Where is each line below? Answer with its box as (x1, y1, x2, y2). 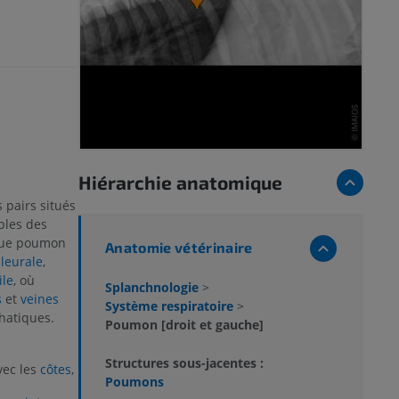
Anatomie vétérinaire (105, 238, 253, 256)
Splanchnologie (105, 278, 202, 296)
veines (20, 289, 59, 307)
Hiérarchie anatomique (78, 170, 282, 193)
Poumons (105, 372, 164, 390)
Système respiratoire (105, 297, 237, 314)
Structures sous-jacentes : (105, 354, 264, 371)
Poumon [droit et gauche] (105, 315, 264, 333)
